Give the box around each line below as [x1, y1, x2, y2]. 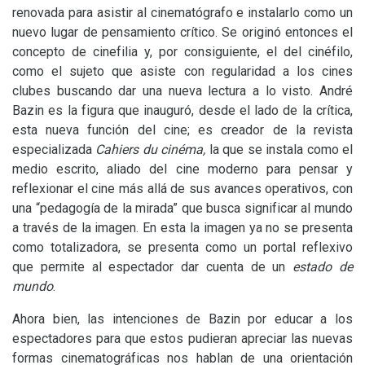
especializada [12, 142, 96, 157]
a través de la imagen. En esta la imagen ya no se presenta [12, 220, 353, 235]
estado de [292, 259, 354, 275]
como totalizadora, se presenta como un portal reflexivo [12, 240, 353, 255]
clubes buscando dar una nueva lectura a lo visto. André [12, 83, 353, 99]
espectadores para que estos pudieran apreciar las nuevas [12, 331, 353, 346]
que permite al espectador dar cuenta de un [12, 259, 293, 275]
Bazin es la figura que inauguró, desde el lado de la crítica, [12, 103, 353, 118]
